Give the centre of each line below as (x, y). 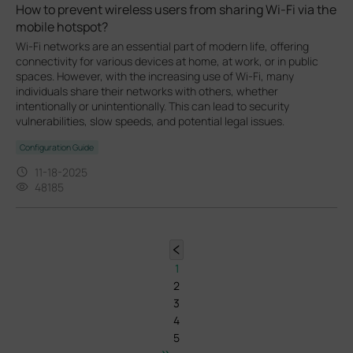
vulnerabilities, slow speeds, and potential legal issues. (150, 121)
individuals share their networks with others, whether (147, 91)
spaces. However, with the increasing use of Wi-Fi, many (155, 76)
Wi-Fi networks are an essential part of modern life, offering (162, 46)
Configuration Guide (57, 147)
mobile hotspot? (62, 26)
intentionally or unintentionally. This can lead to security (152, 106)
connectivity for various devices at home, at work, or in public (167, 61)
